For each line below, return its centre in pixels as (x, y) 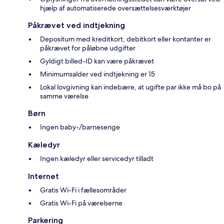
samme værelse (64, 96)
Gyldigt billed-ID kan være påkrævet (97, 61)
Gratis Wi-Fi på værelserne (81, 203)
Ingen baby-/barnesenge (80, 127)
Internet (43, 176)
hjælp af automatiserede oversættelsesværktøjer (115, 8)
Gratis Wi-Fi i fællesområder (83, 190)
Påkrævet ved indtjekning (76, 25)
